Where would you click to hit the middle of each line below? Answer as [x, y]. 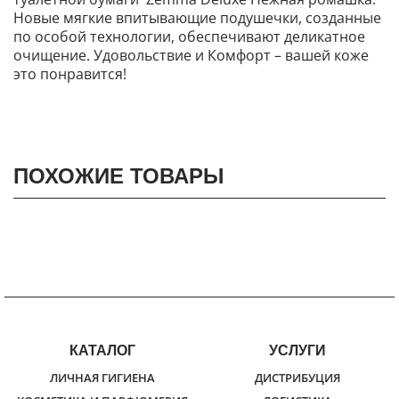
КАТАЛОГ [102, 351]
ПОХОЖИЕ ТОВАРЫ [119, 177]
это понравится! [70, 74]
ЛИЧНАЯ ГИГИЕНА [102, 378]
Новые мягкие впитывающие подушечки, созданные [197, 18]
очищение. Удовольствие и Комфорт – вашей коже [191, 56]
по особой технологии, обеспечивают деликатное [189, 37]
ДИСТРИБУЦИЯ [297, 378]
